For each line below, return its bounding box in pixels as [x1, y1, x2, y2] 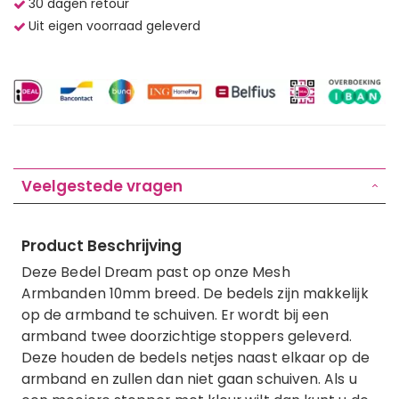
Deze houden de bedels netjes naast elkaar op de [21, 347, 370, 367]
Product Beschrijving [21, 234, 182, 256]
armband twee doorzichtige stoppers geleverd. [21, 326, 353, 346]
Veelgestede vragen [21, 175, 183, 197]
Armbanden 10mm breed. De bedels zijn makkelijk [21, 283, 369, 303]
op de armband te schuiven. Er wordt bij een [21, 305, 330, 324]
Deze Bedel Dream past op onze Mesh [21, 262, 290, 281]
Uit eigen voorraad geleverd [28, 17, 200, 35]
